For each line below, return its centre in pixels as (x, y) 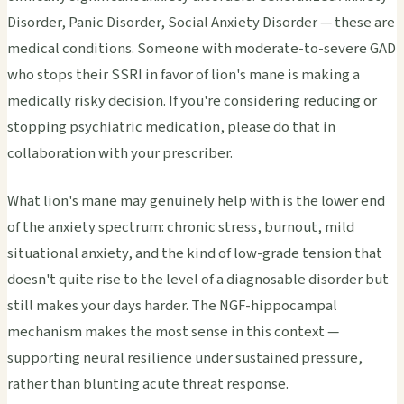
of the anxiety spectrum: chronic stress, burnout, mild (181, 227)
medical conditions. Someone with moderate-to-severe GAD (202, 48)
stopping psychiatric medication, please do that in (171, 127)
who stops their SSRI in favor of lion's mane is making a (184, 74)
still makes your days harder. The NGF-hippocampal (172, 305)
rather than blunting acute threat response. (148, 384)
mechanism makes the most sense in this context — (173, 331)
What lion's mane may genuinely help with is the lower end (196, 201)
